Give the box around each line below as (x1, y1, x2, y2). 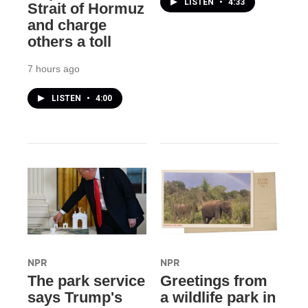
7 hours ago (27, 63, 80, 75)
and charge (27, 16, 107, 34)
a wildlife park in (159, 288, 276, 306)
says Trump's (27, 288, 122, 306)
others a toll (27, 33, 111, 51)
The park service (27, 272, 145, 289)
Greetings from (159, 272, 267, 289)
